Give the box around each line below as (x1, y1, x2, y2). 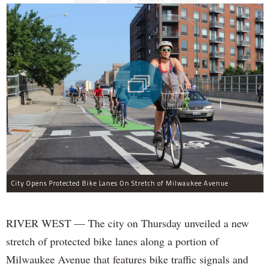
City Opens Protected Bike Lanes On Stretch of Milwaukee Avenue (11, 178, 228, 188)
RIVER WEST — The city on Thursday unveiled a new (6, 215, 249, 230)
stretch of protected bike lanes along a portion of (6, 233, 219, 248)
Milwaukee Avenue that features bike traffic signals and (6, 251, 248, 266)
